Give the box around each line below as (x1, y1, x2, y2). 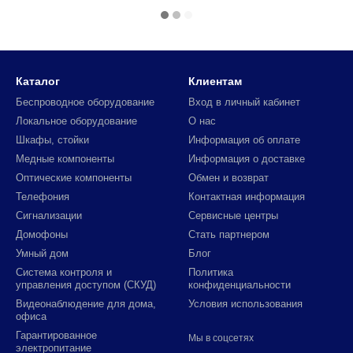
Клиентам (188, 75, 242, 87)
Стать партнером (188, 229, 269, 240)
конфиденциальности (188, 279, 291, 291)
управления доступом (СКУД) (16, 279, 156, 291)
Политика (188, 266, 233, 278)
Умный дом (16, 247, 69, 259)
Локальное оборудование (16, 115, 137, 127)
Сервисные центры (188, 210, 278, 221)
